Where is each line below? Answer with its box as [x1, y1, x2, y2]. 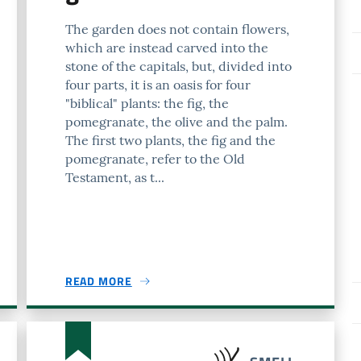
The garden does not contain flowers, [64, 21, 289, 37]
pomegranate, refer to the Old [64, 151, 245, 167]
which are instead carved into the [64, 39, 268, 56]
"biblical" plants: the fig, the [64, 95, 229, 111]
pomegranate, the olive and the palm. [64, 114, 288, 130]
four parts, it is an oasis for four [64, 77, 251, 93]
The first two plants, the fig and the [64, 132, 276, 148]
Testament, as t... [64, 169, 164, 185]
